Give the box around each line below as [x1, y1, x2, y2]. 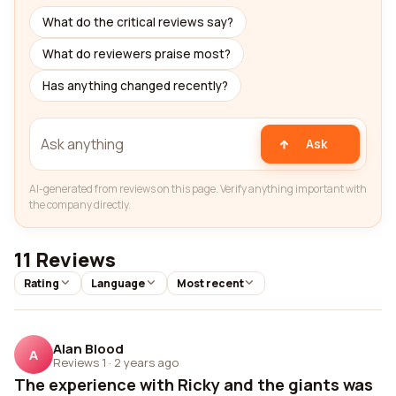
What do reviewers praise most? [42, 46, 231, 62]
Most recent [176, 276, 244, 291]
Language [90, 276, 145, 291]
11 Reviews [14, 247, 116, 273]
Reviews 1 [53, 354, 106, 370]
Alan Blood [53, 339, 124, 358]
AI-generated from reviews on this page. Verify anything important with [29, 181, 367, 196]
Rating [24, 276, 59, 291]
